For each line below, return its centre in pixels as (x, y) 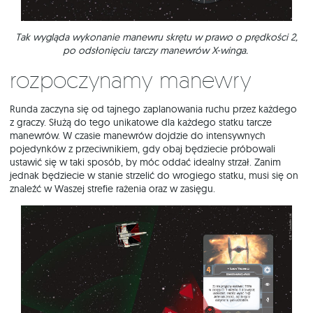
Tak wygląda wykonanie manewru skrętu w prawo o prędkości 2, (156, 37)
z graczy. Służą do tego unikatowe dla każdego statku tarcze (141, 122)
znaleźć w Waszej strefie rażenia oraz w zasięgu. (112, 188)
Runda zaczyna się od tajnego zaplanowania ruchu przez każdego (153, 109)
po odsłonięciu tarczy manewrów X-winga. (156, 50)
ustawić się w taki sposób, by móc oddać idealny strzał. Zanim (145, 162)
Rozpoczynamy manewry (133, 80)
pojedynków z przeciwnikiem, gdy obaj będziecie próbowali (143, 148)
